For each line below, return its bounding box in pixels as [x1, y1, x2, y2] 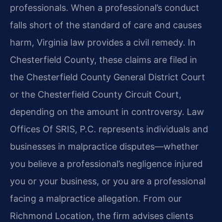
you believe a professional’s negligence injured [10, 158, 203, 169]
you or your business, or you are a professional [10, 175, 206, 186]
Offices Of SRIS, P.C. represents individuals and [10, 123, 208, 134]
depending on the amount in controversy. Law [10, 106, 204, 117]
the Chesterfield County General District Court [10, 71, 205, 82]
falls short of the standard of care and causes [10, 19, 202, 30]
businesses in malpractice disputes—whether [10, 141, 199, 152]
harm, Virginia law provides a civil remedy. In [10, 37, 196, 48]
